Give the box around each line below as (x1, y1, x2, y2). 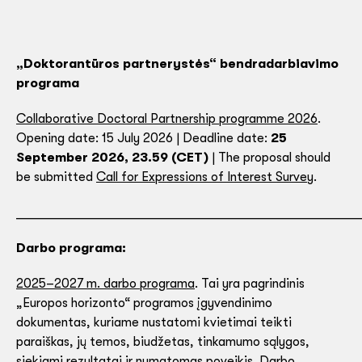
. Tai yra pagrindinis (195, 276, 305, 291)
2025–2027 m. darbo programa (16, 276, 195, 291)
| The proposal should (208, 150, 330, 165)
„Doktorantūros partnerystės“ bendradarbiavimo (16, 57, 339, 71)
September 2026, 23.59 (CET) (16, 150, 208, 165)
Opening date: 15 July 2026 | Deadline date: (16, 131, 271, 145)
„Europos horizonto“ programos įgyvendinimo (16, 296, 272, 310)
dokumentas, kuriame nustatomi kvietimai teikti (16, 315, 292, 330)
